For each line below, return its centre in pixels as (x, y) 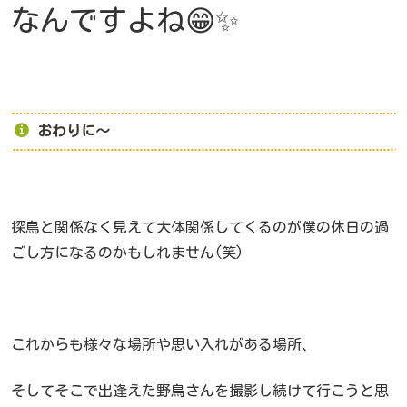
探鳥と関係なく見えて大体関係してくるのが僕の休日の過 (200, 228)
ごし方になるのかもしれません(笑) (127, 253)
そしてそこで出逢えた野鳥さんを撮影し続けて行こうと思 (200, 390)
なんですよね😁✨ (125, 20)
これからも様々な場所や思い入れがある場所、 (164, 345)
